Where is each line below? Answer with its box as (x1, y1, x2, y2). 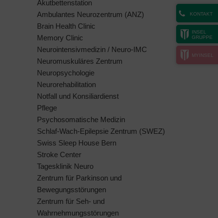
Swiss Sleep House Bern (37, 138, 116, 147)
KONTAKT (189, 11, 213, 17)
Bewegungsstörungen (37, 185, 106, 194)
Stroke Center (37, 150, 81, 159)
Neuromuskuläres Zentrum (37, 56, 123, 65)
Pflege (37, 103, 57, 112)
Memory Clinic (37, 33, 83, 42)
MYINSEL (192, 52, 214, 58)
